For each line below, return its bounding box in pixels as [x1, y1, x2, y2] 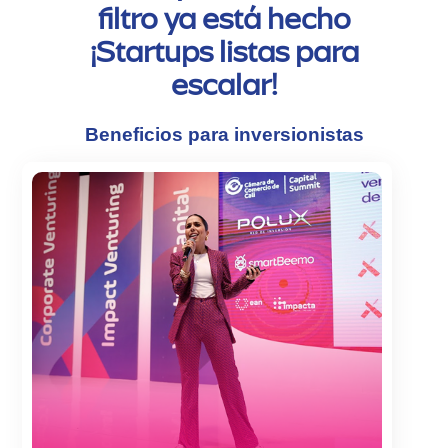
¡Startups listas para [89, 32, 359, 71]
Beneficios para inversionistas [84, 123, 364, 145]
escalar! [171, 65, 277, 104]
